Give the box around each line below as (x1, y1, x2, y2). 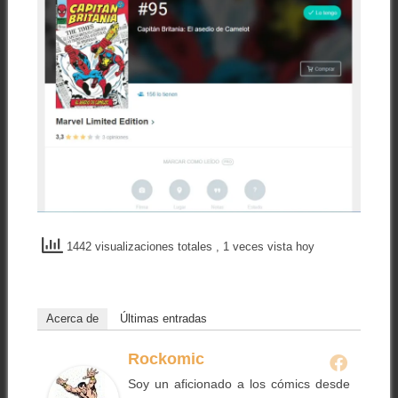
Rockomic (127, 350, 204, 369)
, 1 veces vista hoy (215, 239, 314, 253)
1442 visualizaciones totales (62, 239, 216, 253)
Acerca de (45, 312, 99, 326)
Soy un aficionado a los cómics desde (127, 377, 351, 392)
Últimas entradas (119, 312, 207, 326)
